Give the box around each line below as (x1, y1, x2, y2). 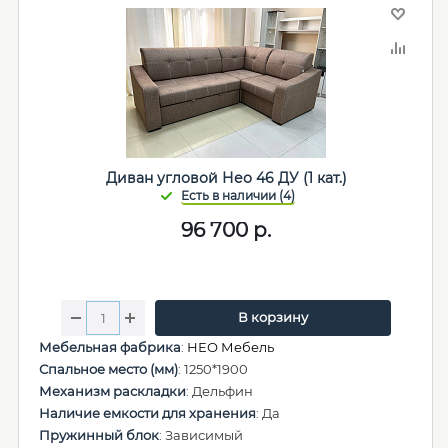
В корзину (237, 309, 308, 325)
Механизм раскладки (39, 383, 186, 399)
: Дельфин (186, 383, 253, 399)
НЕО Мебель (187, 339, 274, 355)
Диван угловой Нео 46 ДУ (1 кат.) (105, 169, 347, 187)
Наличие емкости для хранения (39, 405, 256, 421)
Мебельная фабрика (39, 339, 181, 355)
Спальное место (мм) (39, 361, 178, 377)
